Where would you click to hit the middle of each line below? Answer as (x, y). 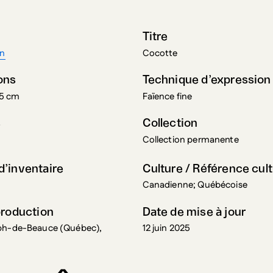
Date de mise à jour (194, 212)
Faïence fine (167, 96)
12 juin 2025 (166, 229)
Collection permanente (190, 140)
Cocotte (160, 53)
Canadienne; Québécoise (195, 185)
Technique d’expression (207, 80)
